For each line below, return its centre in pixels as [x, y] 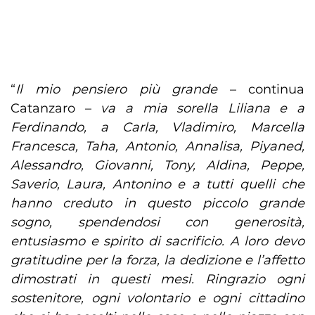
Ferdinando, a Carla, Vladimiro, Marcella [157, 128]
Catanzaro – [56, 109]
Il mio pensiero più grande [116, 90]
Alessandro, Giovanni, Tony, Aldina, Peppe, [157, 166]
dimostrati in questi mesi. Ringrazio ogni [157, 279]
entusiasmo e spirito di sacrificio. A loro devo [157, 242]
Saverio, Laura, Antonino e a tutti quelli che [157, 185]
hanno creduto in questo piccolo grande [157, 204]
